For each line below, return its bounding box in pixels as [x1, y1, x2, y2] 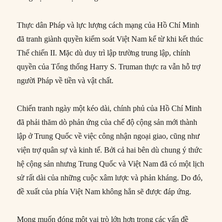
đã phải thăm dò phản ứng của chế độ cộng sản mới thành [17, 118, 198, 127]
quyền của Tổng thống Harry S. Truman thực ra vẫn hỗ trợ [17, 62, 201, 71]
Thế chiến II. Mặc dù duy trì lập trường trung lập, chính [17, 49, 191, 57]
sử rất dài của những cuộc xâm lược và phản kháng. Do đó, [17, 173, 203, 182]
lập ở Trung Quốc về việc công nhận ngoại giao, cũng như [17, 132, 200, 141]
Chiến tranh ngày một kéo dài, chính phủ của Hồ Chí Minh [17, 104, 202, 113]
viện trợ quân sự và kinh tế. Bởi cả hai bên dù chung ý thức [17, 146, 203, 155]
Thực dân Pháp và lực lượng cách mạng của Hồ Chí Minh [17, 21, 200, 30]
